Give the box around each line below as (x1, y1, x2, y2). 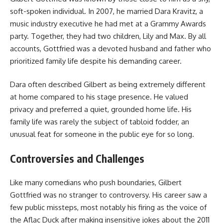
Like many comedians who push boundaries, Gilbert (10, 178, 182, 188)
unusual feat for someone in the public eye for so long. (10, 129, 194, 139)
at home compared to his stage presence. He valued (10, 92, 188, 102)
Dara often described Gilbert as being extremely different (10, 80, 206, 90)
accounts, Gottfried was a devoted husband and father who (10, 43, 211, 53)
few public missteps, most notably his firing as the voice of (10, 203, 207, 213)
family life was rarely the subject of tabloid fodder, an (10, 117, 189, 127)
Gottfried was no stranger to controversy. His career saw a (10, 190, 207, 200)
